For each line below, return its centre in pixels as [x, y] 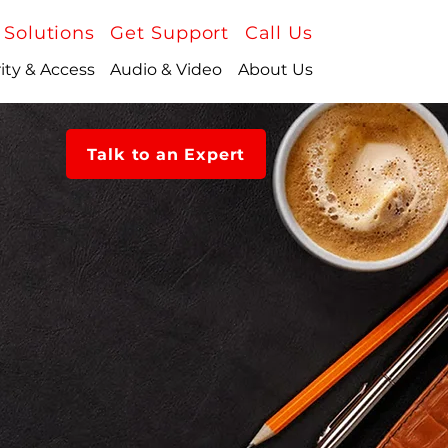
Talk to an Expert [166, 154]
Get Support [170, 33]
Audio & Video [166, 69]
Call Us [278, 33]
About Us [275, 69]
